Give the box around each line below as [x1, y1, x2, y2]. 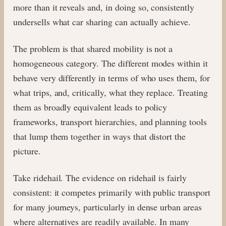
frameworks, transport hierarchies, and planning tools [13, 115, 207, 128]
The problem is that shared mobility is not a [13, 42, 173, 54]
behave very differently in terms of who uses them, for [13, 71, 210, 84]
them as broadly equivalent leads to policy [13, 100, 167, 113]
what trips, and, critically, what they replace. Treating [13, 86, 208, 98]
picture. [13, 144, 41, 157]
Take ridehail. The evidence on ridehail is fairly [13, 171, 187, 184]
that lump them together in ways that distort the [13, 130, 186, 142]
